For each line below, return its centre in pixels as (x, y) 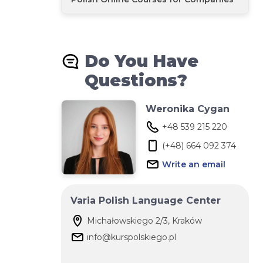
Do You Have (141, 61)
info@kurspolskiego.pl (131, 237)
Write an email (194, 164)
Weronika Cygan (188, 109)
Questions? (136, 80)
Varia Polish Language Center (146, 200)
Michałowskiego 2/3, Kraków (144, 221)
